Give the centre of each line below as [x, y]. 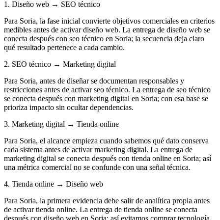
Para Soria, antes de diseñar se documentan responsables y [94, 81]
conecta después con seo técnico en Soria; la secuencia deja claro [104, 38]
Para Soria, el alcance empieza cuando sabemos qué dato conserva [106, 140]
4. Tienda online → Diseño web [54, 184]
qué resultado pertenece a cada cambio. [64, 47]
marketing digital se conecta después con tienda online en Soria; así [108, 158]
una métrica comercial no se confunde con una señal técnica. [97, 167]
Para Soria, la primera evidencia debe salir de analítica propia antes [107, 200]
